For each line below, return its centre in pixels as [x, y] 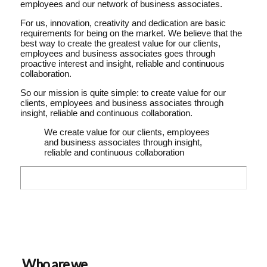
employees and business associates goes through [117, 53]
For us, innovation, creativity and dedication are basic [123, 23]
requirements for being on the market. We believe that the [131, 33]
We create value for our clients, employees [127, 132]
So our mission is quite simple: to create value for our [123, 92]
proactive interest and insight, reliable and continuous [122, 63]
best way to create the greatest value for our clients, [120, 43]
